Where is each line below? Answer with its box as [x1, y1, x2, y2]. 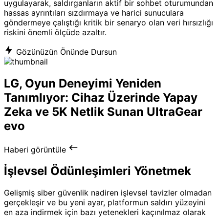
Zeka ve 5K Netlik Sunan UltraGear [4, 104, 202, 119]
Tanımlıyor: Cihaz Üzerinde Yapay [4, 90, 197, 105]
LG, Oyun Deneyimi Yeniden [4, 76, 161, 90]
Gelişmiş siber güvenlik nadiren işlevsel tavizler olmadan [4, 188, 212, 198]
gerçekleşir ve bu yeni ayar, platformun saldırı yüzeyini [4, 197, 205, 208]
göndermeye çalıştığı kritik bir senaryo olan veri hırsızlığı [4, 17, 213, 27]
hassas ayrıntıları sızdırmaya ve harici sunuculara [4, 7, 184, 18]
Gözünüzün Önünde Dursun [14, 46, 117, 57]
